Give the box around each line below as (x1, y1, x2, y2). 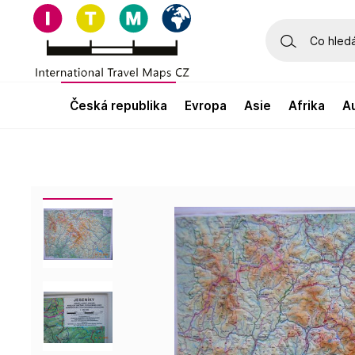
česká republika (78, 98, 168, 113)
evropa (192, 98, 227, 113)
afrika (297, 98, 326, 113)
